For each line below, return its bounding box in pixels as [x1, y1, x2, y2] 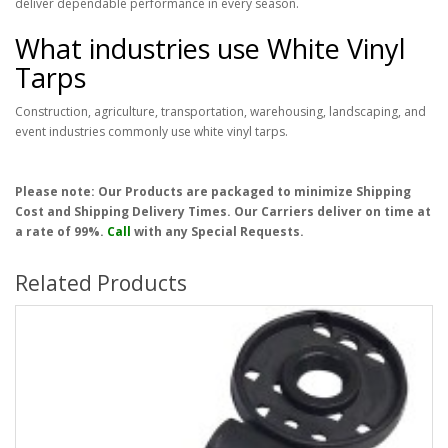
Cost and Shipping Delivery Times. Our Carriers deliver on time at [15, 203, 431, 221]
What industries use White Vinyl [15, 30, 406, 68]
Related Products [15, 269, 187, 298]
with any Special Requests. [131, 223, 304, 241]
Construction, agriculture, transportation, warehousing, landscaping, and [15, 103, 426, 121]
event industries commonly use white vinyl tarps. [15, 123, 288, 141]
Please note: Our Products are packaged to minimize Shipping [15, 183, 411, 201]
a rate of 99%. [15, 223, 107, 241]
